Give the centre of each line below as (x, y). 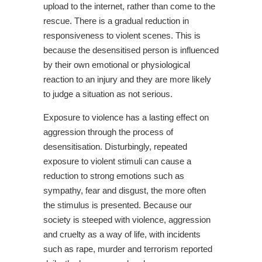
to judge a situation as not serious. (108, 94)
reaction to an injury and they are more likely (127, 79)
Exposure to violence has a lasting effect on (126, 117)
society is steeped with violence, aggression (127, 220)
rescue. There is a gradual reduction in (116, 21)
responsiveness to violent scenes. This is (122, 35)
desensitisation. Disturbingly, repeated (115, 146)
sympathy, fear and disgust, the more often (125, 190)
